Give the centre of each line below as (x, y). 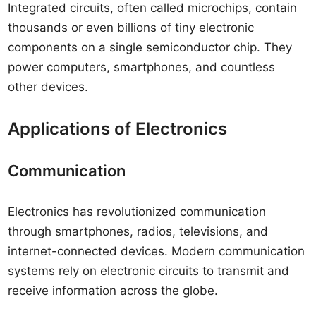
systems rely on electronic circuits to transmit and (149, 271)
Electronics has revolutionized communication (137, 212)
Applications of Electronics (118, 129)
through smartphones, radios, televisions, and (138, 231)
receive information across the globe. (113, 291)
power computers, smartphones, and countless (142, 67)
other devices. (48, 87)
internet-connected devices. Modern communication (157, 251)
